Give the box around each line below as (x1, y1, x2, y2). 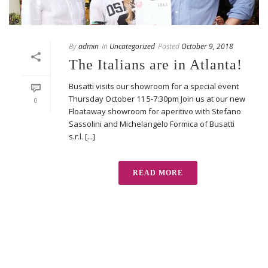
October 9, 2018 (181, 41, 233, 51)
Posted (158, 41, 179, 51)
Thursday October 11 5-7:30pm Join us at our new (69, 93, 245, 104)
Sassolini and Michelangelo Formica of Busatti (69, 118, 234, 129)
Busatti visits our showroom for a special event (69, 80, 239, 92)
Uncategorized (109, 41, 155, 51)
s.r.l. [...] (69, 130, 95, 142)
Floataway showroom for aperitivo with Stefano (69, 105, 241, 117)
